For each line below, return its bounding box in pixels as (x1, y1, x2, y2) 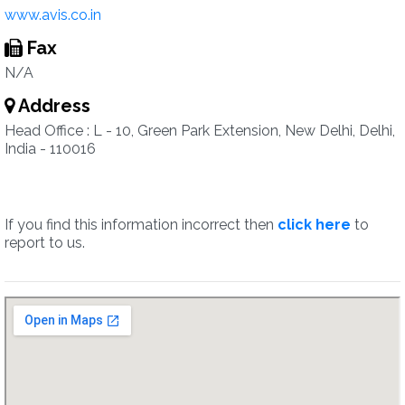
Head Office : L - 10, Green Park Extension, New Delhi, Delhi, (5, 122, 395, 139)
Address (14, 95, 90, 117)
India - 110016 (5, 140, 96, 157)
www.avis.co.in (5, 6, 101, 24)
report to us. (5, 234, 85, 251)
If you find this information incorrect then (5, 216, 278, 233)
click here (278, 216, 351, 233)
